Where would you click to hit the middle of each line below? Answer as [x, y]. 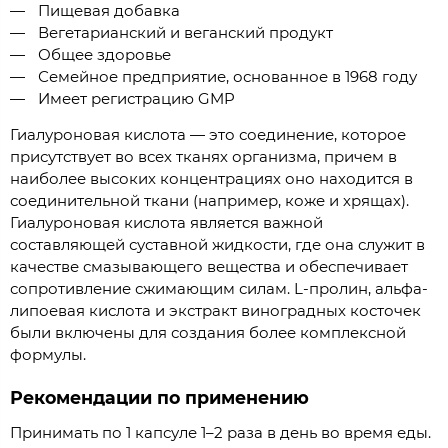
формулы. [48, 355]
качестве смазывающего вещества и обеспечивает [209, 267]
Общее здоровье [104, 55]
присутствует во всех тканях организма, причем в [203, 157]
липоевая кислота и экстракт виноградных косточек [215, 311]
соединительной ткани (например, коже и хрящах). [209, 201]
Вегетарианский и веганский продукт [185, 33]
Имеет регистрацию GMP [136, 99]
